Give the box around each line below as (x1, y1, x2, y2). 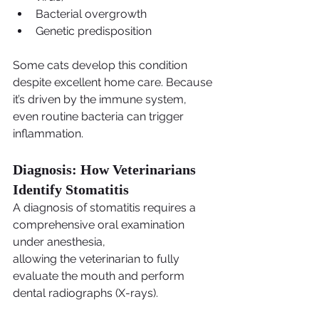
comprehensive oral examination (13, 218, 187, 232)
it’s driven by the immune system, (13, 93, 189, 107)
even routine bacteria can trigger (13, 110, 187, 124)
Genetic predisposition (36, 24, 152, 38)
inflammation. (13, 127, 83, 141)
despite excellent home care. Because (13, 75, 215, 90)
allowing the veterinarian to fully (13, 252, 182, 266)
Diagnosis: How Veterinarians (13, 162, 199, 178)
